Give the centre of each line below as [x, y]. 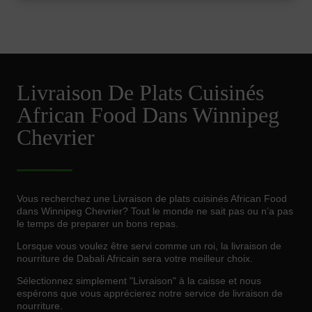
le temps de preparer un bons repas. [97, 224]
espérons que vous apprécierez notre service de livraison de [150, 294]
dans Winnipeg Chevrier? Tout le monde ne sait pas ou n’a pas [155, 211]
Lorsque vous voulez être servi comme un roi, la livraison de [149, 246]
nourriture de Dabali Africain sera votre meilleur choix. [135, 259]
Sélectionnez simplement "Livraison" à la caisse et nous [139, 281]
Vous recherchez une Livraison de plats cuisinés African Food [152, 199]
